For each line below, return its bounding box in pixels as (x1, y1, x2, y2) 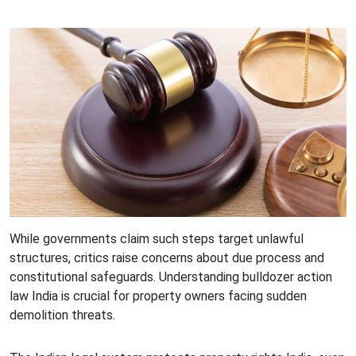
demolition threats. (10, 308, 115, 323)
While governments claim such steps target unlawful (10, 231, 304, 247)
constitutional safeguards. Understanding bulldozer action (10, 269, 332, 285)
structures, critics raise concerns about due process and (10, 250, 324, 266)
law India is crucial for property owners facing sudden (10, 288, 307, 304)
